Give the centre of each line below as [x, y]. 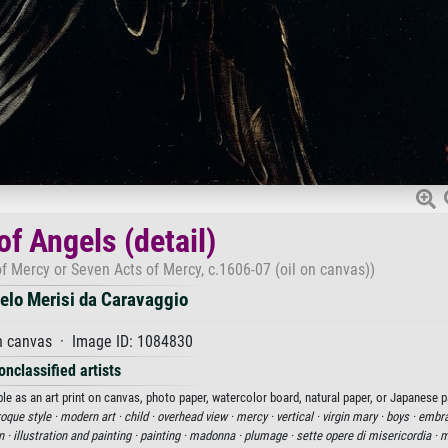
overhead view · [196, 416]
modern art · [91, 416]
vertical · [298, 416]
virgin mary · [353, 416]
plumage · [270, 435]
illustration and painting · [76, 435]
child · [140, 416]
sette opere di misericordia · [368, 435]
